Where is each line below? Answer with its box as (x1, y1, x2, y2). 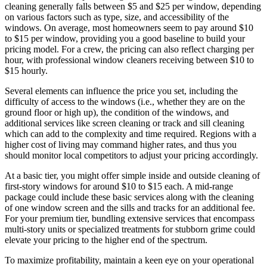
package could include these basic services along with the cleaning (5, 191, 254, 202)
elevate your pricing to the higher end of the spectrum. (5, 234, 207, 245)
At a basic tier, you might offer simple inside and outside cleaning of (5, 170, 260, 181)
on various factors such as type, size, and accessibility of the (5, 11, 229, 22)
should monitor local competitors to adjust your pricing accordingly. (5, 150, 258, 160)
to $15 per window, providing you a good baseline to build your (5, 33, 245, 44)
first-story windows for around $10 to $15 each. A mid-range (5, 181, 233, 191)
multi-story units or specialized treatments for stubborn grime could (5, 223, 255, 234)
